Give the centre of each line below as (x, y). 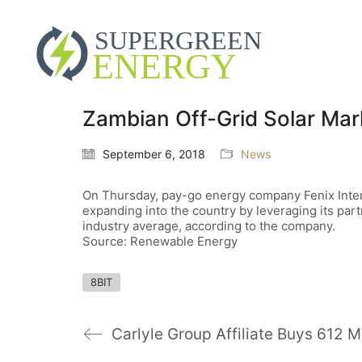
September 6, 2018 (154, 154)
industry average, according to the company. (209, 226)
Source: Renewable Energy (160, 242)
